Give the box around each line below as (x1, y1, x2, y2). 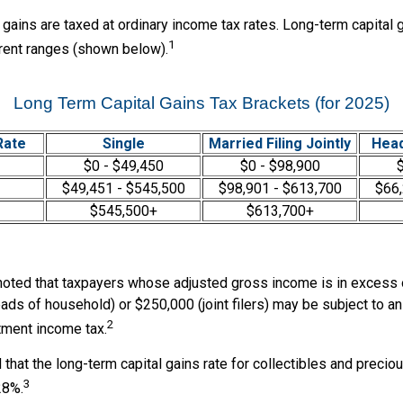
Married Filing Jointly (209, 135, 351, 153)
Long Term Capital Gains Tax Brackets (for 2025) (13, 94, 390, 113)
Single (102, 135, 145, 153)
